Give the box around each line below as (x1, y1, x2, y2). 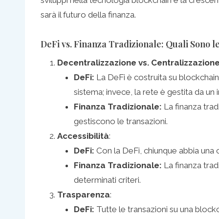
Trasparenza (57, 189, 110, 199)
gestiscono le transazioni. (74, 116, 168, 126)
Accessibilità (57, 131, 109, 141)
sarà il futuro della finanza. (41, 9, 136, 20)
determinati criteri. (74, 175, 141, 185)
